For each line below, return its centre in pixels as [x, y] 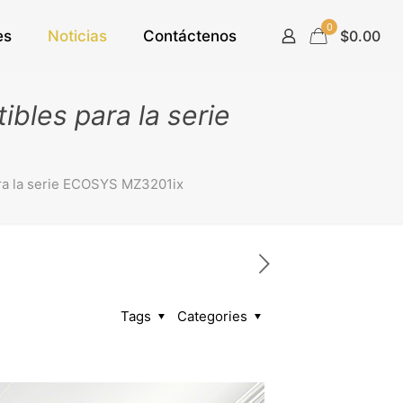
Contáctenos [190, 36]
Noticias [77, 36]
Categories [214, 316]
